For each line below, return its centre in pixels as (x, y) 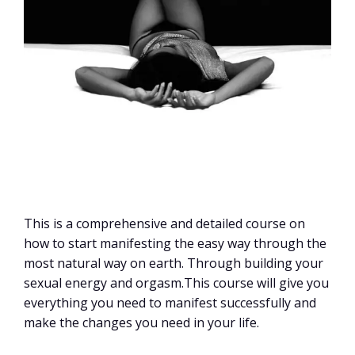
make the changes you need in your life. (141, 323)
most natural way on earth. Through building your (174, 263)
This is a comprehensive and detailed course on (164, 224)
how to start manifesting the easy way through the (175, 244)
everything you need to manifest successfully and (170, 303)
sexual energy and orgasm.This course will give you (176, 283)
